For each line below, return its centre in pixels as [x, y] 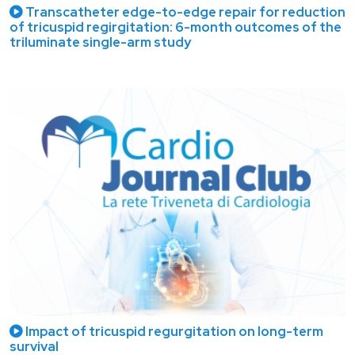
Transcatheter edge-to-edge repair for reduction [184, 12]
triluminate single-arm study [100, 42]
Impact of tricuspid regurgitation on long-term [173, 331]
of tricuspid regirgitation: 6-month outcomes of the [176, 27]
